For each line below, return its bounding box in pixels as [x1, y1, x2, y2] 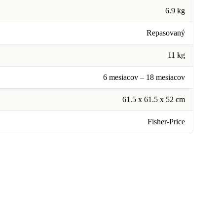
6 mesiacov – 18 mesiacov [103, 73, 185, 81]
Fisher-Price [147, 117, 185, 126]
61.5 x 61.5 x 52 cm [122, 95, 185, 104]
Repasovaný [147, 29, 185, 37]
